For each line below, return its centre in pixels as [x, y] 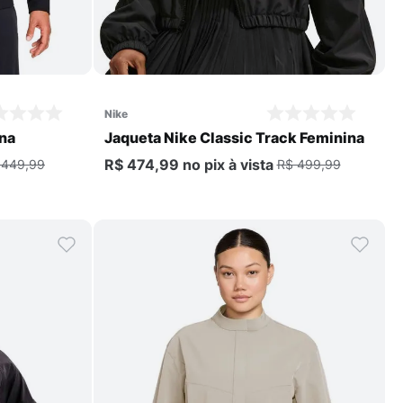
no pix [203, 164]
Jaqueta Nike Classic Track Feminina [234, 137]
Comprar [248, 56]
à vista [251, 164]
